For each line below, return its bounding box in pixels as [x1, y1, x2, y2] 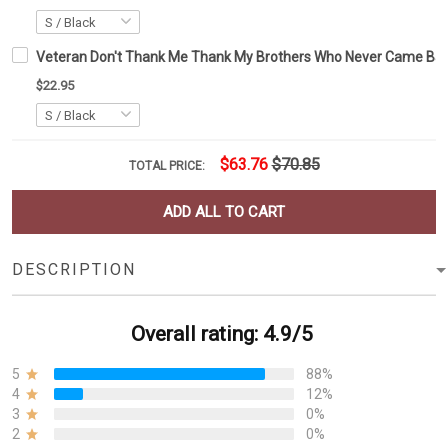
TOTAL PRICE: [128, 159, 208, 174]
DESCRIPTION [12, 260, 136, 280]
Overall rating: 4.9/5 [131, 322, 313, 347]
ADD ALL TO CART [163, 203, 285, 222]
